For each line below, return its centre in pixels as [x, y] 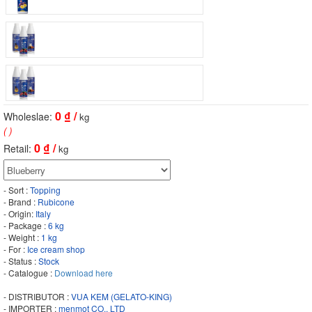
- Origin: [19, 214]
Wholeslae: [29, 117]
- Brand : [21, 202]
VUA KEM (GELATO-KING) [122, 297]
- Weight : [22, 237]
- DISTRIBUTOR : [37, 297]
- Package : [26, 226]
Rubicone [56, 202]
